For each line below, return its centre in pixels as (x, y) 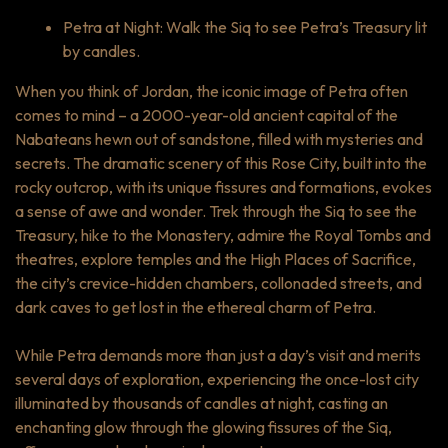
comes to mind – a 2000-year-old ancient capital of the (206, 114)
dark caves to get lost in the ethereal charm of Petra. (195, 306)
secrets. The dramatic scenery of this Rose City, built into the (221, 162)
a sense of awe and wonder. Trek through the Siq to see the (216, 210)
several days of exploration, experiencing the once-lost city (217, 378)
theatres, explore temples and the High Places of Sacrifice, (215, 258)
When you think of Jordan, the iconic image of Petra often (211, 90)
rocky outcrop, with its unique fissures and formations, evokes (223, 186)
